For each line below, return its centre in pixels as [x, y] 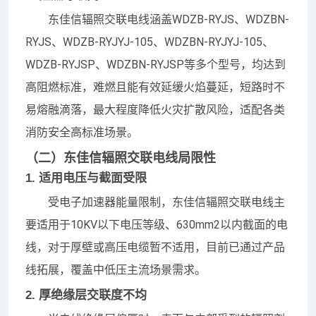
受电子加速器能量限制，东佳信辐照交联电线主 [166, 202]
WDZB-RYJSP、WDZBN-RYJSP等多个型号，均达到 [156, 64]
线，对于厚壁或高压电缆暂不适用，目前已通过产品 [155, 247]
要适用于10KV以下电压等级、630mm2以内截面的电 [157, 224]
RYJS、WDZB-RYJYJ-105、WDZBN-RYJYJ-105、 [150, 42]
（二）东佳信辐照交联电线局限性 [121, 158]
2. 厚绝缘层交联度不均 [86, 295]
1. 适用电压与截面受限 [86, 178]
